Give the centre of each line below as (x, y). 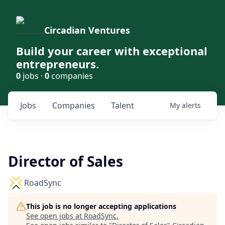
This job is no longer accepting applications (101, 206)
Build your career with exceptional (112, 51)
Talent (123, 105)
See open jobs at (55, 216)
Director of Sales (66, 161)
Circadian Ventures (87, 30)
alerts (191, 105)
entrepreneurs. (58, 64)
